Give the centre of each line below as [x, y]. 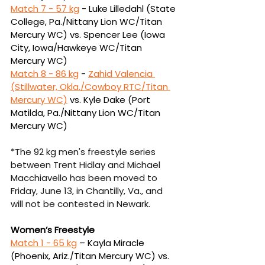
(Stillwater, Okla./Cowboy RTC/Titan [91, 86]
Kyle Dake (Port [118, 99]
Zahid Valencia [122, 73]
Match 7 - [33, 8]
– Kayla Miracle [112, 243]
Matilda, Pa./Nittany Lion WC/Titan [87, 112]
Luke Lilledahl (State [133, 8]
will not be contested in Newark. [80, 203]
